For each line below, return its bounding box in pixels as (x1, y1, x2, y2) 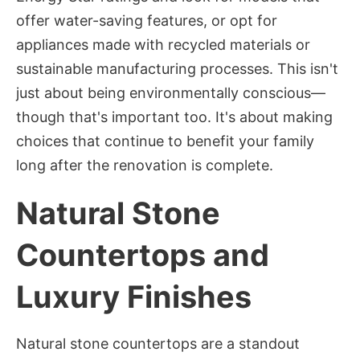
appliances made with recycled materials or (16, 36, 310, 54)
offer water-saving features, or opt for (16, 12, 277, 30)
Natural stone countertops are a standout (16, 335, 300, 353)
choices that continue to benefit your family (16, 133, 314, 150)
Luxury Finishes (16, 278, 252, 316)
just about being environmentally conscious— (16, 84, 325, 102)
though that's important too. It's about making (16, 108, 333, 126)
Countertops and (16, 236, 269, 274)
